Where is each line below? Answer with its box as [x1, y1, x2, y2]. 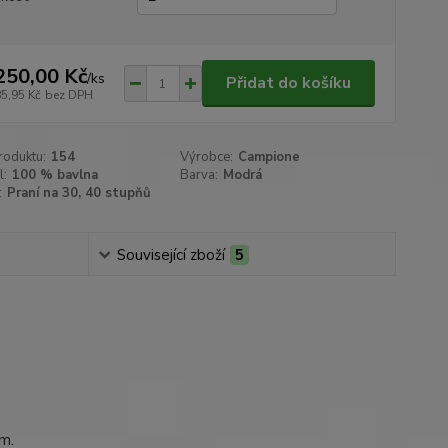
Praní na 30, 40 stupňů [6, 184, 151, 202]
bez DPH [44, 86, 93, 103]
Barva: [180, 166, 219, 184]
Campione [238, 148, 301, 166]
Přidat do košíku [225, 72, 351, 94]
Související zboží [116, 245, 225, 265]
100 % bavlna [11, 166, 98, 184]
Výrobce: [180, 148, 234, 166]
